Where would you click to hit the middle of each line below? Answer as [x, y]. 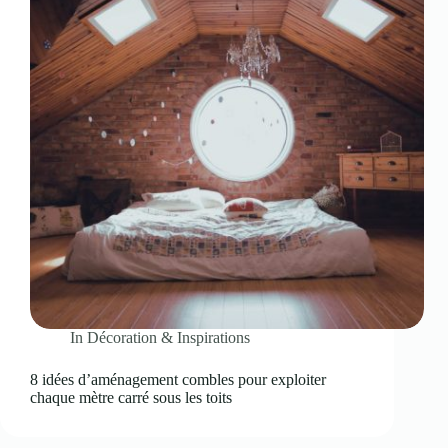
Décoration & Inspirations [169, 337]
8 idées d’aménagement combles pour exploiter [178, 379]
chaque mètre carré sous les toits [131, 397]
